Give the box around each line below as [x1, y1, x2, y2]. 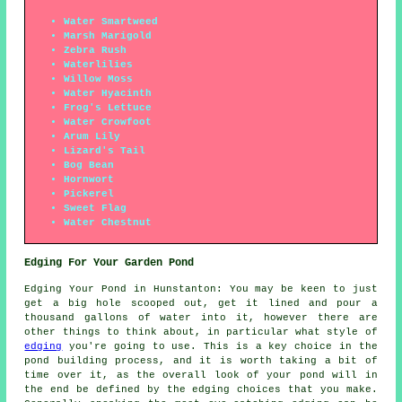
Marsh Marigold [64, 30, 153, 41]
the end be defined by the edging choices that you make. [24, 383, 378, 395]
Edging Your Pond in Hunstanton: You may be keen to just [24, 283, 378, 294]
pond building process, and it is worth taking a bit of [24, 354, 378, 366]
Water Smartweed [64, 15, 159, 27]
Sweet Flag [64, 202, 127, 214]
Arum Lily [64, 130, 121, 142]
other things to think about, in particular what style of [24, 326, 378, 337]
